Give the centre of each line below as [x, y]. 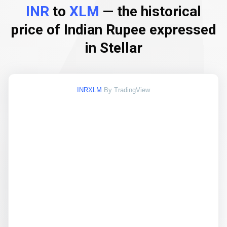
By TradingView [127, 90]
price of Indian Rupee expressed [113, 30]
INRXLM [89, 90]
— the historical [150, 11]
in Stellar [113, 48]
